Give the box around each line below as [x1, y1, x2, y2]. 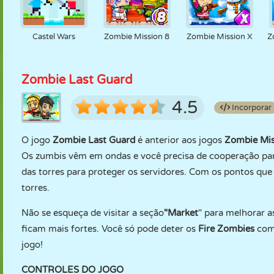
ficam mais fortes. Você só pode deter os [21, 223, 198, 234]
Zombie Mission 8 [104, 32, 170, 42]
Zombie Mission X [187, 32, 253, 42]
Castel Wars [32, 32, 75, 42]
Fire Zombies [198, 223, 257, 234]
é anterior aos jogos [138, 135, 224, 146]
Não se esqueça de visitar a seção [21, 207, 164, 218]
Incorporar [230, 103, 272, 113]
